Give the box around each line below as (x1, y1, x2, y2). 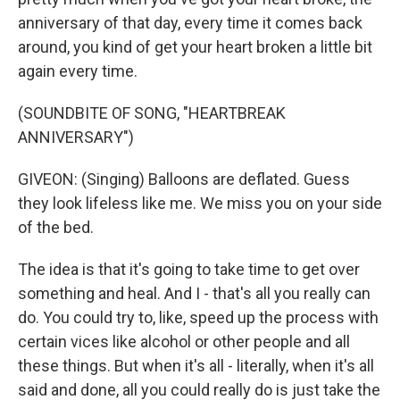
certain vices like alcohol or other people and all (18, 332, 350, 351)
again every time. (18, 62, 137, 80)
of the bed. (18, 218, 94, 237)
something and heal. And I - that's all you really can (18, 284, 371, 303)
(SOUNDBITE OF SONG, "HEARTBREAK (18, 104, 286, 122)
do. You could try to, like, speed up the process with (18, 308, 379, 327)
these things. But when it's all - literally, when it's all (18, 356, 374, 375)
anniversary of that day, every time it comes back (18, 13, 362, 32)
